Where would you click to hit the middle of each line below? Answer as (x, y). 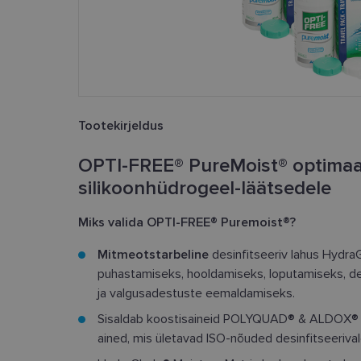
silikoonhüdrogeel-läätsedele (205, 188)
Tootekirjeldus (121, 126)
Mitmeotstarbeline (153, 255)
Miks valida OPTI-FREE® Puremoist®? (187, 222)
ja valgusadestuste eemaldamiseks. (196, 293)
